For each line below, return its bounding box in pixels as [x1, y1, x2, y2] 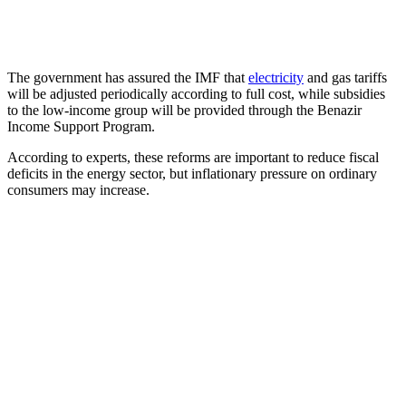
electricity [248, 69, 304, 85]
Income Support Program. [7, 118, 155, 134]
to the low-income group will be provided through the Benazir [7, 101, 362, 118]
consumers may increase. [7, 181, 150, 198]
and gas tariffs [304, 69, 387, 85]
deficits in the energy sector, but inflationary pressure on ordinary [7, 165, 377, 181]
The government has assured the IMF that [7, 69, 248, 85]
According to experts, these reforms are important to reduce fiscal [7, 149, 379, 165]
